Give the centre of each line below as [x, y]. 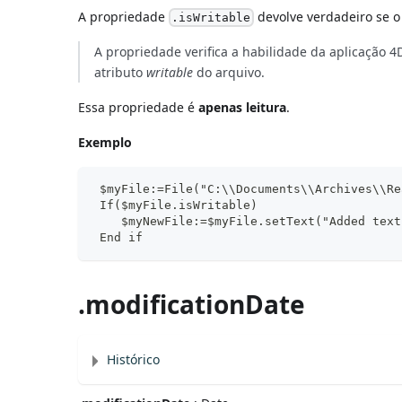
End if [118, 238]
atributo [121, 73]
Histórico [134, 360]
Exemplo [105, 143]
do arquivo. [229, 73]
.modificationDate [192, 305]
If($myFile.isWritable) [175, 205]
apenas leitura [243, 108]
